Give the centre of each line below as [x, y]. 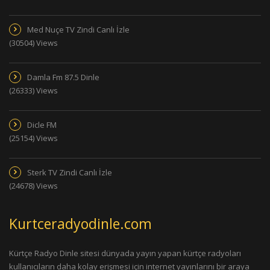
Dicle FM [42, 124]
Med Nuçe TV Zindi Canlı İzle [78, 29]
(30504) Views [33, 42]
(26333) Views [33, 90]
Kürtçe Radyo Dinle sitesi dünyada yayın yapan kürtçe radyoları [125, 253]
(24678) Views [33, 185]
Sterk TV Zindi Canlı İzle [70, 172]
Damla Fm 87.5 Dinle [63, 77]
